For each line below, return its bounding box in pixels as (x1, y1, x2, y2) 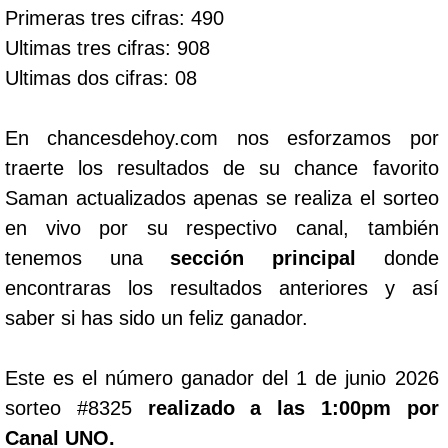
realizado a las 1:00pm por (147, 397, 439, 419)
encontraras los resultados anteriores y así (5, 277, 439, 299)
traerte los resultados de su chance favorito (5, 157, 439, 179)
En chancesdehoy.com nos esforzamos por (5, 127, 439, 149)
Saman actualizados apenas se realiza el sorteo (5, 187, 439, 209)
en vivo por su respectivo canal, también (5, 217, 439, 239)
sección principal (170, 247, 356, 269)
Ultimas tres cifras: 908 (5, 37, 210, 59)
